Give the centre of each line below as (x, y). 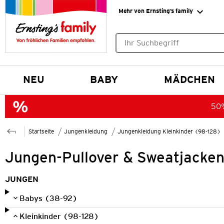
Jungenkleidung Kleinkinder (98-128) (169, 131)
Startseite (41, 131)
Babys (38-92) (48, 198)
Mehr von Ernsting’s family (155, 11)
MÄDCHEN (190, 79)
